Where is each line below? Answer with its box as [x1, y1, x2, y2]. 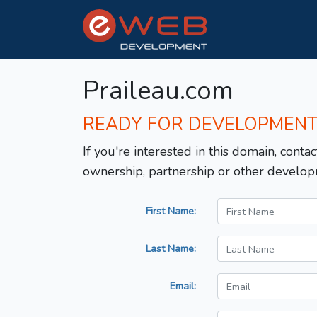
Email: [170, 279, 196, 294]
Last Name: [146, 241, 196, 256]
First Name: [146, 204, 196, 219]
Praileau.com [83, 74, 234, 109]
